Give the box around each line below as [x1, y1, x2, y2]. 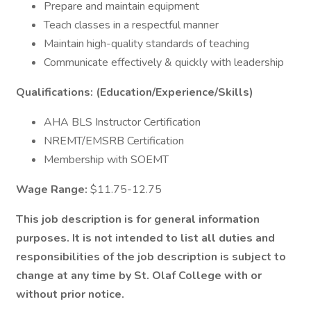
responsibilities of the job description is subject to [16, 249, 286, 264]
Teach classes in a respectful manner [44, 17, 219, 33]
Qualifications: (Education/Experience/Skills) [16, 85, 253, 100]
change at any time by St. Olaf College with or [16, 268, 262, 283]
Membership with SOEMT [44, 152, 169, 167]
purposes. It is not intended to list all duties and [16, 230, 275, 246]
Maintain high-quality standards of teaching [44, 36, 249, 51]
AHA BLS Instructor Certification [44, 115, 201, 130]
